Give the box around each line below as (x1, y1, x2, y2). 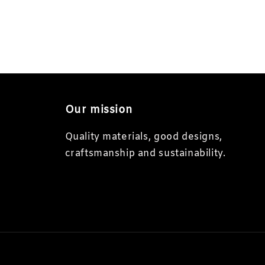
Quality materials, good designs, (64, 130, 222, 143)
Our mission (64, 102, 134, 117)
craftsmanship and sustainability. (64, 147, 226, 160)
